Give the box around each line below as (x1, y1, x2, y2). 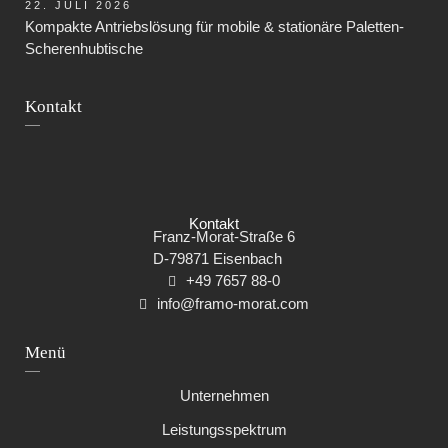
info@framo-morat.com (157, 294, 309, 312)
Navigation (24, 385, 93, 403)
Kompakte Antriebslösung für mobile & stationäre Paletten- (25, 17, 404, 35)
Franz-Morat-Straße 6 (153, 227, 295, 245)
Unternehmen (179, 386, 269, 404)
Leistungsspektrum (161, 420, 287, 438)
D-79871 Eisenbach (153, 249, 282, 267)
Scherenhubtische (25, 39, 143, 57)
